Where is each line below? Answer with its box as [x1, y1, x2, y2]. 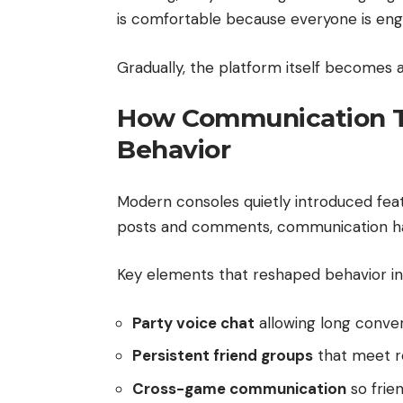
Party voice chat [132, 312, 255, 333]
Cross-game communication [132, 378, 346, 399]
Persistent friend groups [132, 345, 313, 366]
